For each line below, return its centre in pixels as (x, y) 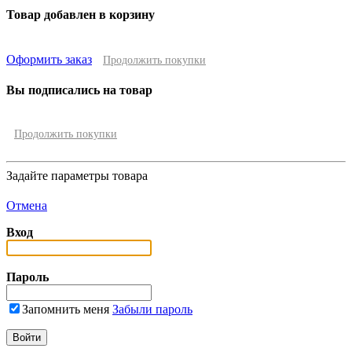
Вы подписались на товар (79, 90)
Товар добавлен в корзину (81, 14)
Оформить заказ (49, 59)
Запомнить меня (66, 310)
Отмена (27, 206)
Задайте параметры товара (77, 176)
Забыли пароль (152, 310)
